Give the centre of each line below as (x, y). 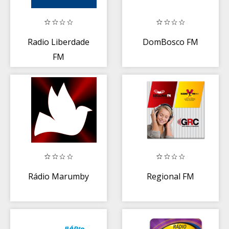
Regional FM (170, 176)
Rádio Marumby (59, 176)
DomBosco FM (170, 42)
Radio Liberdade (59, 42)
